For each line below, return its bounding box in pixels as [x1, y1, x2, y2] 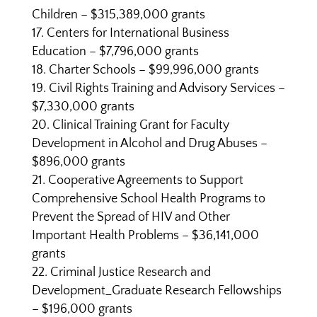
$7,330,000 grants [31, 100, 134, 114]
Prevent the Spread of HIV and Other [31, 210, 230, 224]
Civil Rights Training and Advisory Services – [48, 81, 285, 96]
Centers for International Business [46, 26, 229, 40]
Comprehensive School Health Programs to [31, 192, 265, 206]
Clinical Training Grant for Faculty [52, 118, 229, 132]
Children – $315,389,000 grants [31, 8, 205, 22]
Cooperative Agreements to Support [47, 173, 243, 188]
